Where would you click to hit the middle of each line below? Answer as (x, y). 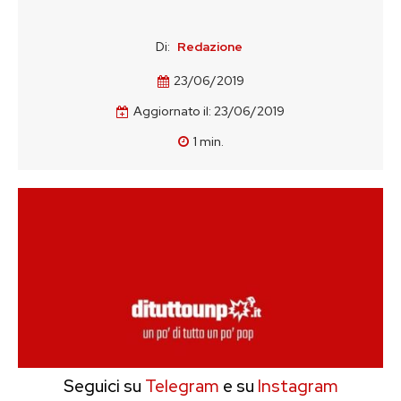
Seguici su (102, 386)
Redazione (210, 47)
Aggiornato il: (172, 111)
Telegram (180, 386)
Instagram (298, 386)
